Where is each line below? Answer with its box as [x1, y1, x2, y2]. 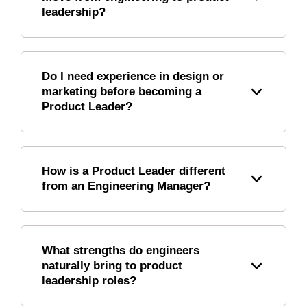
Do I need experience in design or [42, 69, 224, 83]
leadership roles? [42, 273, 136, 287]
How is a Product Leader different [42, 164, 225, 177]
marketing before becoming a [42, 84, 201, 98]
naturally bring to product [42, 258, 182, 272]
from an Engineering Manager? [42, 179, 210, 193]
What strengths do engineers [42, 243, 199, 257]
